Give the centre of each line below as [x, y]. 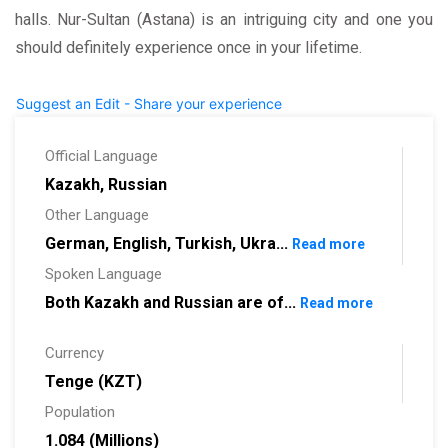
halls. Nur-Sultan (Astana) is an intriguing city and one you [224, 20]
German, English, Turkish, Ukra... [168, 244]
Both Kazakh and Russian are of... [172, 303]
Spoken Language [103, 274]
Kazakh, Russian [106, 185]
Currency [74, 353]
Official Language [101, 156]
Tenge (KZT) [93, 382]
